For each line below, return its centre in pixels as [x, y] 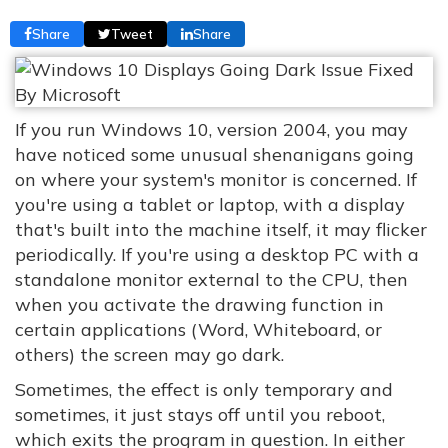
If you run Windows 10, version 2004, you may [211, 129]
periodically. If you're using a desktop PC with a [217, 254]
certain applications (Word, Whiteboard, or [198, 329]
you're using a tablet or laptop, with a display [210, 204]
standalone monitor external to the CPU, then [211, 279]
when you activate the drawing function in [199, 304]
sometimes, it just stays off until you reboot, [200, 414]
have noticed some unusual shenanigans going [214, 154]
